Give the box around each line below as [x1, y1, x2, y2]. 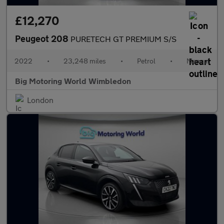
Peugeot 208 [15, 33, 70, 44]
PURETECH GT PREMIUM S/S [70, 34, 176, 43]
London [27, 95, 53, 104]
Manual [186, 56, 209, 65]
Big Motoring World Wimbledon [15, 76, 131, 85]
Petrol [137, 56, 155, 65]
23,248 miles [63, 56, 106, 65]
